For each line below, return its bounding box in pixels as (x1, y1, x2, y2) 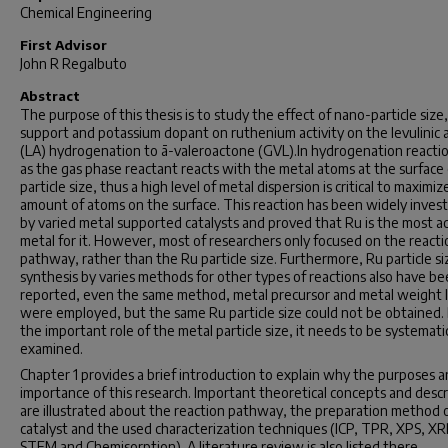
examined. (20, 340, 83, 357)
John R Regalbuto (20, 55, 127, 72)
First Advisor (20, 37, 107, 53)
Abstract (20, 88, 80, 104)
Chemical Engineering (20, 4, 152, 21)
